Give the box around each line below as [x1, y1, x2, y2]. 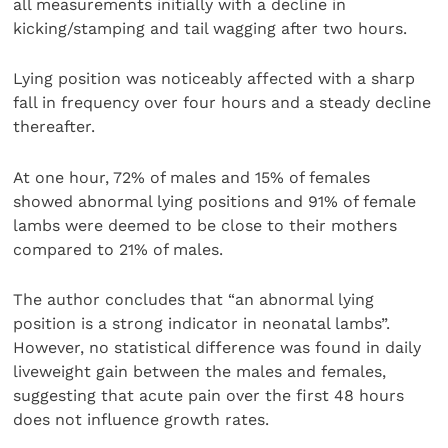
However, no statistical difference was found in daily [13, 337, 422, 357]
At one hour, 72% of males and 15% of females [13, 167, 371, 187]
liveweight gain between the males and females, [13, 361, 387, 381]
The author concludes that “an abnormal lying [13, 289, 375, 309]
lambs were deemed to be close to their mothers [13, 215, 398, 235]
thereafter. [13, 117, 96, 137]
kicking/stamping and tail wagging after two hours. [13, 18, 408, 38]
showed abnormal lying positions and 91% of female [13, 191, 417, 211]
